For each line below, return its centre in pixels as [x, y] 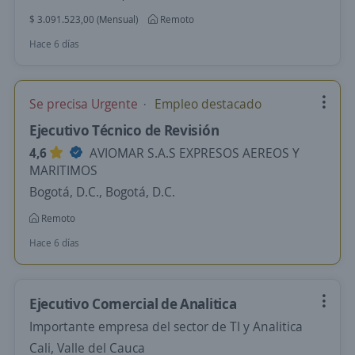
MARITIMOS [63, 170]
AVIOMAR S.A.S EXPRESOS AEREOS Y [193, 153]
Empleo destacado [206, 104]
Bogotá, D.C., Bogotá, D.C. [102, 192]
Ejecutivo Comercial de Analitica [133, 303]
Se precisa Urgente [85, 104]
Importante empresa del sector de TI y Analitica [166, 326]
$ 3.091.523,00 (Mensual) [84, 19]
